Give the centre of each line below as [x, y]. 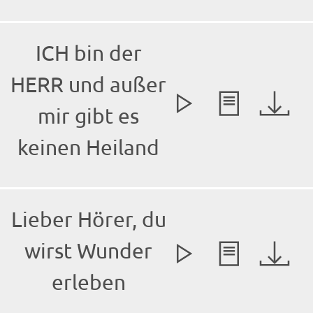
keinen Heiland [88, 147]
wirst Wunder [88, 251]
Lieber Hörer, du [88, 219]
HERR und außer [88, 85]
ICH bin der [88, 53]
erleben [88, 282]
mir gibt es [88, 116]
